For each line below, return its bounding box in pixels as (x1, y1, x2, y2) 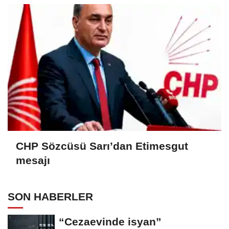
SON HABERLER (8, 191, 93, 203)
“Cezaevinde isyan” (59, 216, 162, 228)
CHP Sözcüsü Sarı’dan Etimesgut (16, 140, 188, 152)
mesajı (16, 154, 50, 167)
